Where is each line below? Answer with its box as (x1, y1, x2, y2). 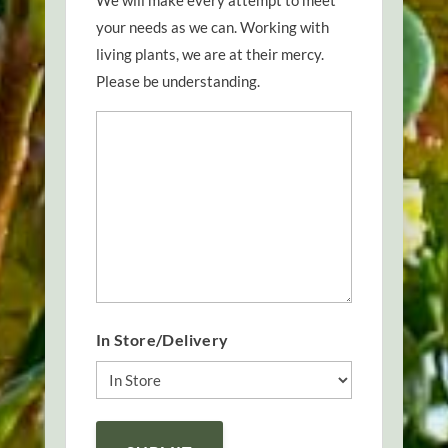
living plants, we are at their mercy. (95, 45, 324, 64)
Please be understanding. (95, 72, 260, 91)
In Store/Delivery (95, 330, 229, 350)
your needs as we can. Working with (95, 18, 329, 37)
